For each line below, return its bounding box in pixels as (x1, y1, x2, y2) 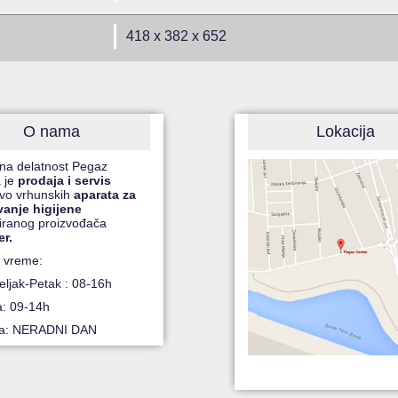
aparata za (74, 187, 137, 203)
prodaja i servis (18, 173, 112, 188)
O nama (23, 123, 81, 141)
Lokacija (316, 123, 376, 141)
